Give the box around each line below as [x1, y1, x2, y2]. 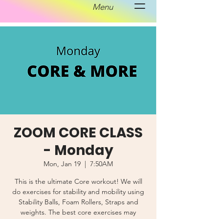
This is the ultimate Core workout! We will [14, 177, 142, 186]
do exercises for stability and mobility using [12, 187, 144, 196]
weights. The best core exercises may [21, 208, 136, 217]
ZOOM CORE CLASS [14, 123, 143, 142]
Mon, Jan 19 [44, 159, 81, 168]
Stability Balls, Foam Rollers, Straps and [18, 197, 138, 206]
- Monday [43, 141, 113, 160]
